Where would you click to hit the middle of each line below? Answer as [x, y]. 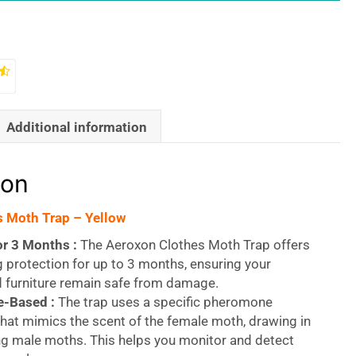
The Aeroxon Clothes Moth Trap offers [193, 245]
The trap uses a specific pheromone [163, 302]
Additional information [76, 127]
